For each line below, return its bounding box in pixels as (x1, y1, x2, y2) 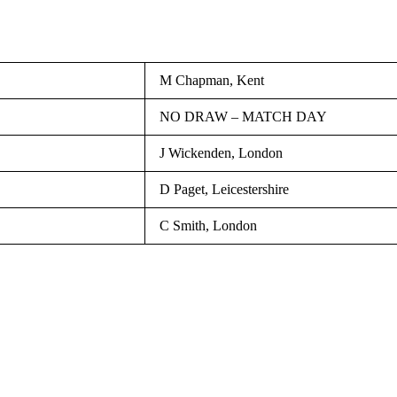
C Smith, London (160, 218, 257, 233)
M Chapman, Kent (160, 73, 264, 88)
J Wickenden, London (160, 145, 283, 160)
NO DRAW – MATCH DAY (160, 109, 327, 124)
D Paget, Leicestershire (160, 182, 289, 197)
